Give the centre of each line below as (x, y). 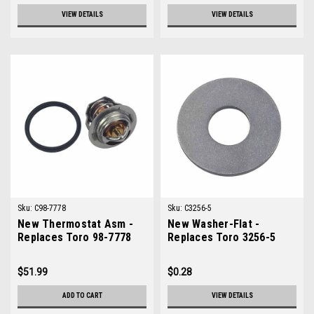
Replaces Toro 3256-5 (221, 237)
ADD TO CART (82, 295)
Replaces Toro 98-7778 (75, 237)
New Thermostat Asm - (75, 224)
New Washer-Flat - (214, 224)
